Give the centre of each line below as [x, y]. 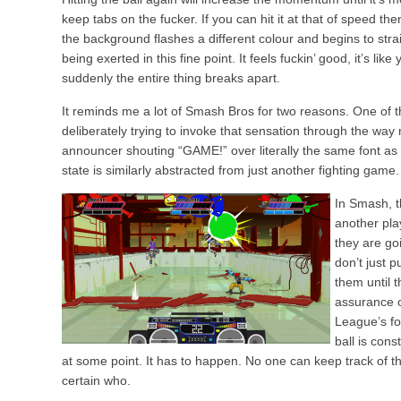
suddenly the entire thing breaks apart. [171, 78]
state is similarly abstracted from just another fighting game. [230, 171]
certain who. [96, 381]
